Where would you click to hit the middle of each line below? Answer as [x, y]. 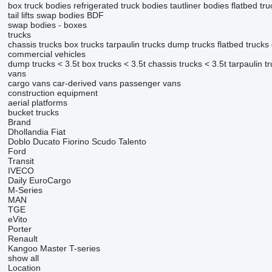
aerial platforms [37, 103]
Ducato [46, 142]
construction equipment [53, 93]
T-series [84, 249]
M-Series [25, 190]
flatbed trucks [243, 45]
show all [23, 258]
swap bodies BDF [70, 15]
